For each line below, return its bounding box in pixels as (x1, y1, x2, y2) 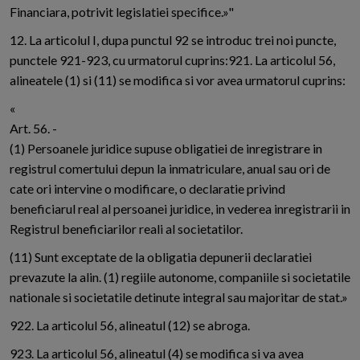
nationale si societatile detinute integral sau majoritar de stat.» (10, 289, 348, 305)
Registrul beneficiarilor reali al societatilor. (10, 221, 243, 237)
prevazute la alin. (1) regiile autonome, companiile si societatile (10, 269, 350, 285)
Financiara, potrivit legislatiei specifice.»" (10, 4, 234, 20)
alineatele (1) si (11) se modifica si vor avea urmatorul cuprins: (10, 72, 346, 88)
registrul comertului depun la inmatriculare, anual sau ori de (10, 161, 330, 177)
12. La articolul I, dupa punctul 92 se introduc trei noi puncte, (10, 32, 336, 48)
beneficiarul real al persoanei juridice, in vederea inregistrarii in (10, 201, 350, 217)
